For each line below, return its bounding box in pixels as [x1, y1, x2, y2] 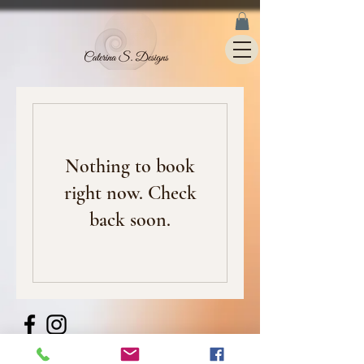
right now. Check [63, 180, 197, 205]
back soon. [89, 207, 171, 232]
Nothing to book [65, 154, 195, 178]
